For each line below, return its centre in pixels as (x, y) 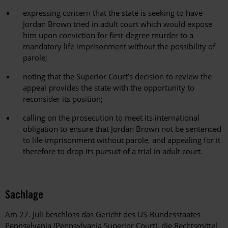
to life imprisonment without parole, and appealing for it (122, 140)
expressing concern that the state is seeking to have (113, 13)
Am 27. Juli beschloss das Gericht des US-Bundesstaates (103, 215)
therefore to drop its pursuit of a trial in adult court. (113, 151)
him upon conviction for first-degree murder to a (108, 35)
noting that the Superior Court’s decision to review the (117, 77)
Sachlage (24, 194)
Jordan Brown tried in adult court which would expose (118, 24)
